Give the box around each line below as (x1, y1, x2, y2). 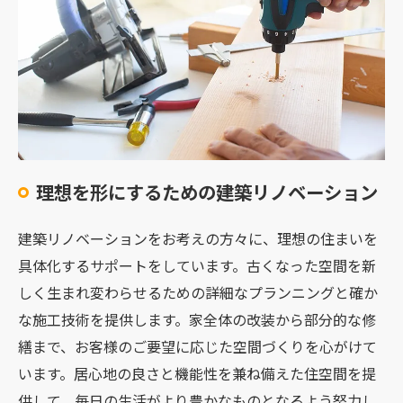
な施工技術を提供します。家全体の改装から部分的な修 (18, 308, 376, 330)
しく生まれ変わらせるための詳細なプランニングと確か (18, 281, 378, 303)
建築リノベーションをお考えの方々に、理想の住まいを (18, 227, 378, 249)
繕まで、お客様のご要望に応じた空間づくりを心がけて (18, 335, 377, 357)
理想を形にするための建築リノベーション (36, 177, 378, 205)
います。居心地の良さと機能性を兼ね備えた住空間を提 (18, 362, 376, 384)
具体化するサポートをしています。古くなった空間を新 (18, 254, 376, 276)
